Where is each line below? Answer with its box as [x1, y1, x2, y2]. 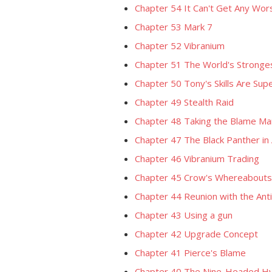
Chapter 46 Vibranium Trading [135, 152, 259, 165]
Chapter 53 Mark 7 [135, 21, 212, 33]
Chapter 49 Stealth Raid [135, 96, 234, 108]
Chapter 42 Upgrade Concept [135, 228, 258, 240]
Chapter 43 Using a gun [135, 209, 233, 221]
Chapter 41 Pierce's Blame [135, 246, 246, 259]
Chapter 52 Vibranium [135, 39, 225, 52]
